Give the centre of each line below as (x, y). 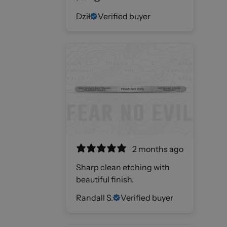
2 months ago (158, 149)
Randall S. (94, 197)
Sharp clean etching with (123, 167)
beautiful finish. (105, 179)
